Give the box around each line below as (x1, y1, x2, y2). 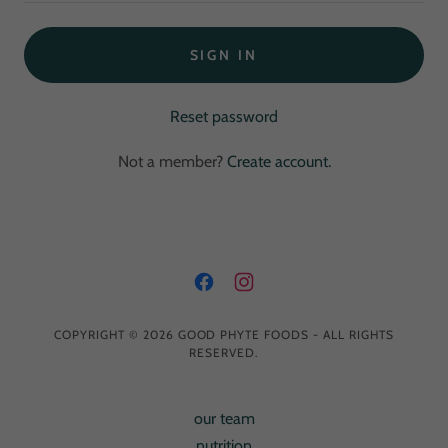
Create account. (226, 152, 331, 171)
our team (193, 409, 255, 428)
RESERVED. (189, 345, 259, 360)
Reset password (170, 107, 278, 126)
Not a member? (117, 152, 223, 171)
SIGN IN (189, 46, 259, 64)
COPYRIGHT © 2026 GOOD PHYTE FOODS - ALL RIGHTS (53, 327, 395, 342)
